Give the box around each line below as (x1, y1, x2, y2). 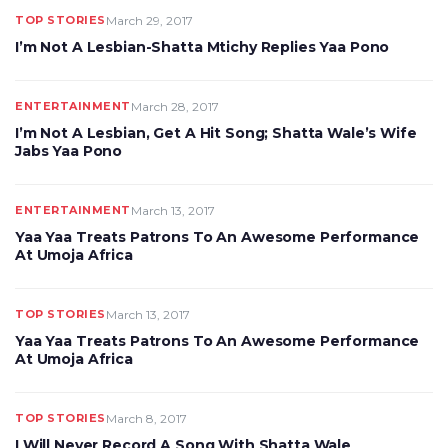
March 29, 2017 (105, 13, 193, 28)
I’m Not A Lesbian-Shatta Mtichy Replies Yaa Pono (15, 38, 390, 56)
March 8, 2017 (105, 411, 187, 426)
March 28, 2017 (130, 99, 219, 114)
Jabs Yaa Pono (15, 142, 123, 160)
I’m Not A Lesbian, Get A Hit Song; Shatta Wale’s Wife (15, 124, 417, 142)
